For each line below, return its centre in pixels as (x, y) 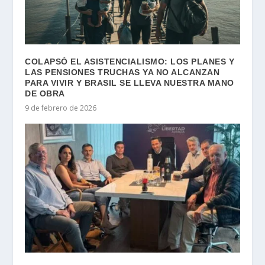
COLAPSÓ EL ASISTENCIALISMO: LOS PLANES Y (130, 61)
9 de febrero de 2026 (61, 108)
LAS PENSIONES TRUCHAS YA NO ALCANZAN (122, 72)
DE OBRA (45, 93)
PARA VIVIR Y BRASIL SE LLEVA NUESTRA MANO (130, 83)
